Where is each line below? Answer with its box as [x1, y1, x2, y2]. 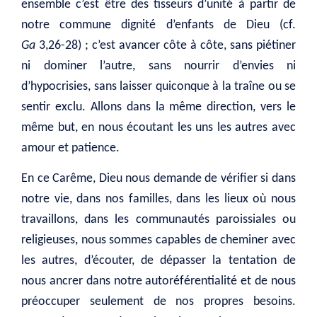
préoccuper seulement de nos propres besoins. [21, 294, 296, 309]
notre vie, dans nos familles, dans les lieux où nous [21, 192, 296, 206]
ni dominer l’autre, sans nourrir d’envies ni [21, 59, 296, 73]
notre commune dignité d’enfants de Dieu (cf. [21, 18, 296, 32]
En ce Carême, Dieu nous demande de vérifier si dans [21, 171, 296, 185]
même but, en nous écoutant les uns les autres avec [21, 120, 296, 134]
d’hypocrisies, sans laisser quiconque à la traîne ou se [21, 79, 296, 93]
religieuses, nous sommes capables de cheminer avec [21, 233, 296, 247]
